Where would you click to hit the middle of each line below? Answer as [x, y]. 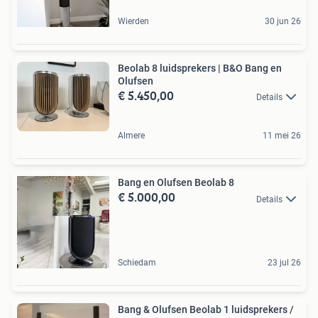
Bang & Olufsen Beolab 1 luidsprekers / [206, 310]
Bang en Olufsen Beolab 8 [176, 183]
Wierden [133, 22]
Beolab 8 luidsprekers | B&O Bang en [200, 68]
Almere [131, 136]
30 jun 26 [283, 22]
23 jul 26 [284, 263]
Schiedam [137, 263]
